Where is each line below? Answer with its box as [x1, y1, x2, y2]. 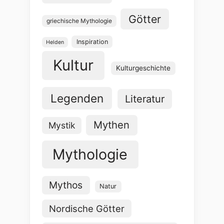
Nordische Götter [48, 202, 124, 214]
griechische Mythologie [46, 16, 112, 24]
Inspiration [76, 37, 108, 45]
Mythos [49, 179, 83, 191]
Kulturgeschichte [116, 64, 171, 72]
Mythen [93, 118, 130, 131]
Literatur [124, 92, 164, 105]
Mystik [48, 120, 75, 131]
